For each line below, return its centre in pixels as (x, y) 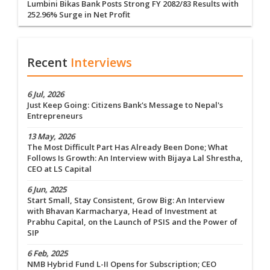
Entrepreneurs (55, 116)
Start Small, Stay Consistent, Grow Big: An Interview (126, 200)
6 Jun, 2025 (47, 190)
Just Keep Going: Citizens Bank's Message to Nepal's (125, 105)
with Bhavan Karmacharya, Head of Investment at (122, 211)
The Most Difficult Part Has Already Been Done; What (127, 147)
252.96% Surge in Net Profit (79, 15)
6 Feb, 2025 (47, 253)
